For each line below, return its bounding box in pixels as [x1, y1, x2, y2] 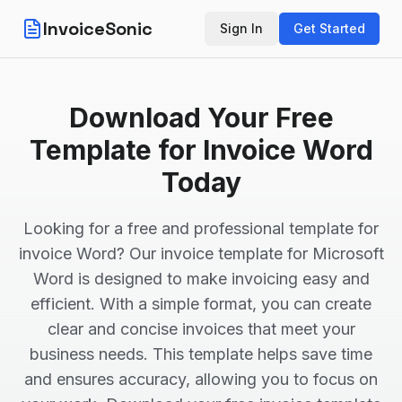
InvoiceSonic [43, 17, 153, 40]
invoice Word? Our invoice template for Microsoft [18, 244, 384, 263]
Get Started [293, 21, 365, 36]
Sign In [220, 21, 263, 36]
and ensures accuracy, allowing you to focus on [24, 370, 378, 389]
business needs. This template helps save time [30, 345, 372, 363]
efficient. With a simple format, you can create [31, 294, 371, 313]
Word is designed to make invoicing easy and [32, 269, 370, 288]
